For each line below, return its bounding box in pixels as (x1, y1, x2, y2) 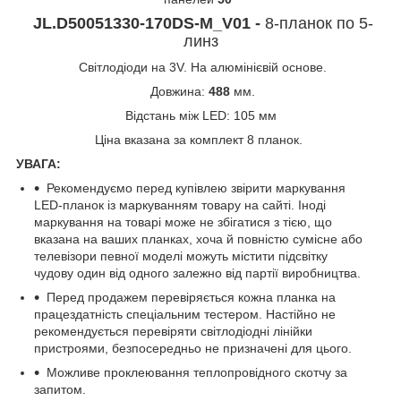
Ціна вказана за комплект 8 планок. (95, 132, 306, 147)
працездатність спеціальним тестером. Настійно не (34, 306, 336, 321)
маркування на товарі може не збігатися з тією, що (34, 214, 332, 229)
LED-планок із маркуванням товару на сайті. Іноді (34, 197, 326, 212)
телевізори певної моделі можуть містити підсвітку (34, 248, 328, 263)
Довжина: (149, 83, 209, 98)
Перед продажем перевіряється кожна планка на (47, 289, 336, 304)
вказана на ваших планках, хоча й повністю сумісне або (34, 231, 363, 246)
